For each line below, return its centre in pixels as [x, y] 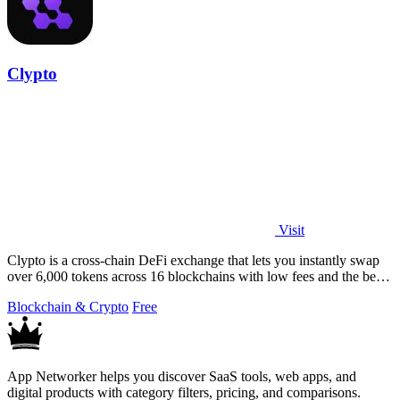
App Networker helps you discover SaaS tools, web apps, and [182, 377]
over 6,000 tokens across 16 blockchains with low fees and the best [196, 277]
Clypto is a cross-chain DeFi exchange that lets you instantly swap [193, 261]
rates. [22, 293]
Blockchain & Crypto [68, 307]
